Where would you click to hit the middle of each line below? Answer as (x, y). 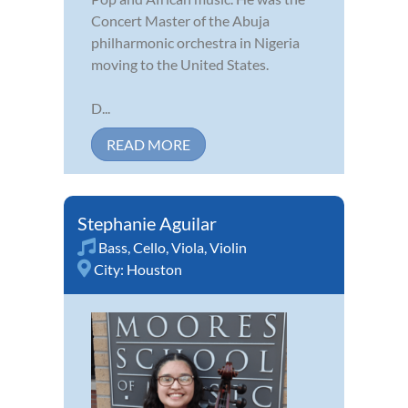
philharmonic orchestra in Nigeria (195, 42)
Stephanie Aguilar (147, 223)
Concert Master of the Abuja (180, 20)
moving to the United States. (180, 64)
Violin (228, 247)
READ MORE (148, 144)
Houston (154, 269)
